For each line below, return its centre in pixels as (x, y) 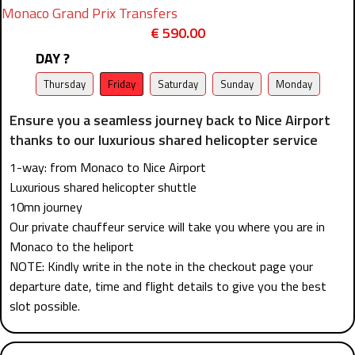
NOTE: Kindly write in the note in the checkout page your (161, 266)
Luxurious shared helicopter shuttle (103, 187)
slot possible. (45, 306)
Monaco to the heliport (72, 246)
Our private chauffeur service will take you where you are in (167, 227)
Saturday (177, 84)
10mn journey (46, 207)
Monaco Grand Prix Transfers (90, 13)
